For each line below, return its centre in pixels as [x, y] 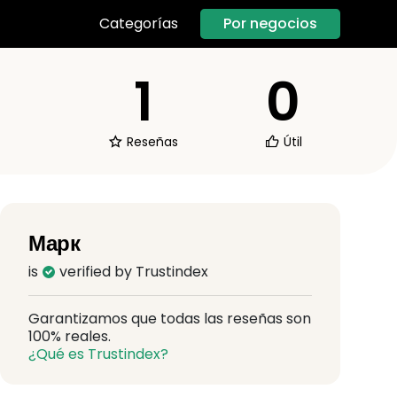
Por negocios [270, 23]
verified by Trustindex [132, 271]
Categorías [139, 24]
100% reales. [70, 336]
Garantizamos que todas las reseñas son [170, 318]
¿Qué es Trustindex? [98, 354]
